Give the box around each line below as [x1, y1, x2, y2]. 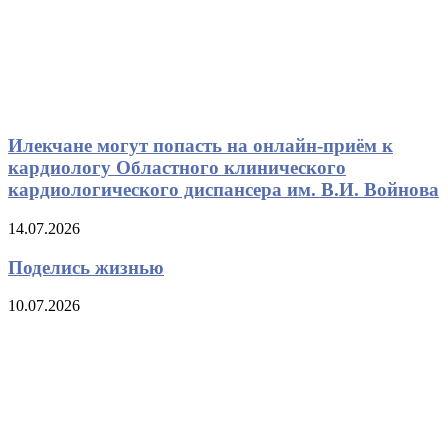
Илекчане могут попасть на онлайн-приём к [8, 135, 393, 157]
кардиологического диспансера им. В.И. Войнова [8, 179, 439, 201]
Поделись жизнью [8, 256, 164, 278]
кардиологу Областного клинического [8, 157, 346, 179]
